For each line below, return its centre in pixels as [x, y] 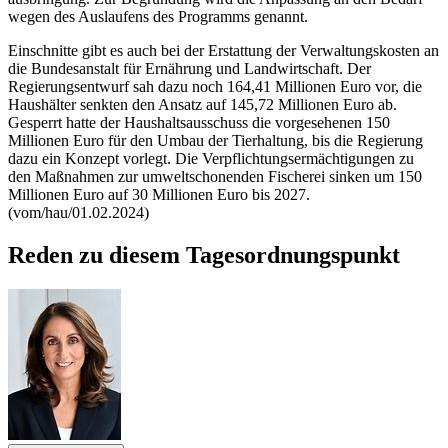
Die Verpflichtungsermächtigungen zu [294, 158]
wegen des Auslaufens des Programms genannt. [160, 16]
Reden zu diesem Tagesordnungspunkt [204, 254]
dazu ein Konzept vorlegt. [91, 158]
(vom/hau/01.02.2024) [78, 212]
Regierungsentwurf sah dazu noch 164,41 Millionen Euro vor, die [215, 86]
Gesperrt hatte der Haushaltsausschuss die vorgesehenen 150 [199, 122]
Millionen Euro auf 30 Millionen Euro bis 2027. [159, 194]
